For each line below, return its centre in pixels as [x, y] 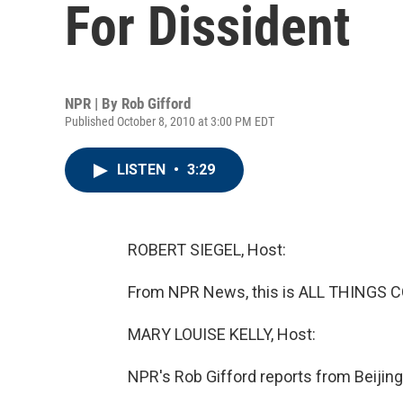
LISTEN [143, 170]
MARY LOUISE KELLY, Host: [222, 334]
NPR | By [93, 103]
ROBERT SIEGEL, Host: [207, 250]
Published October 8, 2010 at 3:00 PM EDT [170, 121]
